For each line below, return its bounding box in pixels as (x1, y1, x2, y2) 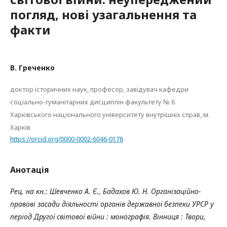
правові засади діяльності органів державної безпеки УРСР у (10, 199, 214, 209)
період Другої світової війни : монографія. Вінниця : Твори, (10, 211, 206, 221)
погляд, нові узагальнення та (10, 6, 197, 23)
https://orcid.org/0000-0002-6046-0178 (10, 134, 123, 143)
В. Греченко (10, 63, 55, 72)
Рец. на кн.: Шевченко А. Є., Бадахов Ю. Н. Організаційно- (10, 186, 201, 196)
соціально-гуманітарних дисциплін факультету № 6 (10, 97, 175, 106)
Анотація (10, 164, 49, 175)
